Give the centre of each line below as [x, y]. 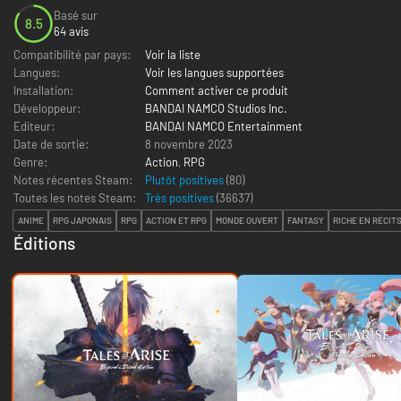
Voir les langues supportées [214, 72]
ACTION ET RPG [176, 221]
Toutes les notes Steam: [75, 197]
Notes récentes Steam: [73, 179]
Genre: [30, 162]
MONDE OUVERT [247, 221]
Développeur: [47, 108]
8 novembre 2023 [189, 144]
